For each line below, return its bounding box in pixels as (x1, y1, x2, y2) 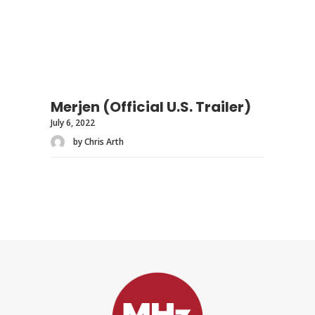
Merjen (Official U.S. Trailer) (51, 97, 251, 117)
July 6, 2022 (51, 117, 95, 129)
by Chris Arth (73, 136, 124, 148)
